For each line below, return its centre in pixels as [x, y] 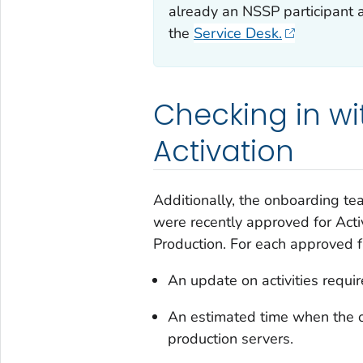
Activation [223, 152]
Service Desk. [237, 34]
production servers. [230, 339]
